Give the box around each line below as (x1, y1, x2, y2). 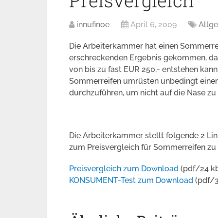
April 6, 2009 (130, 20, 177, 29)
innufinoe (76, 20, 109, 29)
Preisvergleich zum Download (69, 164, 179, 173)
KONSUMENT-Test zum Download (69, 176, 193, 185)
